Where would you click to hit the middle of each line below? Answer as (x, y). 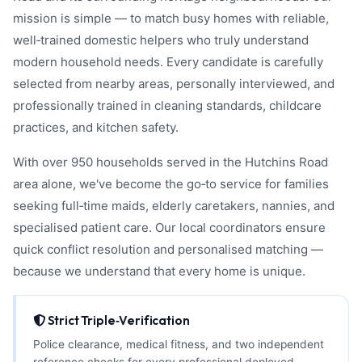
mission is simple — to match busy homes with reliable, (171, 19)
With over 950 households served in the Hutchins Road (170, 162)
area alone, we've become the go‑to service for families (171, 184)
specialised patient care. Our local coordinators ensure (169, 228)
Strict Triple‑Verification (117, 321)
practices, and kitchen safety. (96, 128)
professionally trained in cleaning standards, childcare (167, 106)
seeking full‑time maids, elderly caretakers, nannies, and (174, 206)
